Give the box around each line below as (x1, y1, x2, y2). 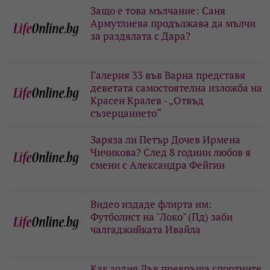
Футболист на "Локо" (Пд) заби (90, 209, 233, 224)
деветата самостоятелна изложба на (90, 80, 262, 95)
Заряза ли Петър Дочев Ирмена (90, 132, 240, 146)
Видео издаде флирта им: (90, 196, 212, 211)
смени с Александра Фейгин (90, 157, 225, 172)
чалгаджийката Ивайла (90, 222, 201, 236)
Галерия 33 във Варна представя (90, 67, 245, 82)
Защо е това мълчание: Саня (90, 3, 225, 17)
